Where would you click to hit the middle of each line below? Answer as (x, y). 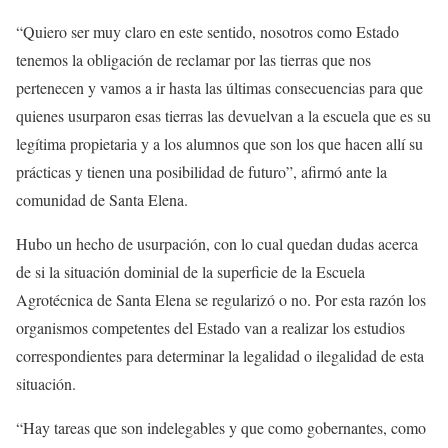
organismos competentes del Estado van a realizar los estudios (210, 327)
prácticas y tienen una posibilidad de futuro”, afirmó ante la (201, 171)
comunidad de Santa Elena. (102, 199)
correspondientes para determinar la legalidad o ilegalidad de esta (220, 355)
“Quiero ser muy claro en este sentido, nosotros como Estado (207, 31)
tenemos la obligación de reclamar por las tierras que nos (193, 59)
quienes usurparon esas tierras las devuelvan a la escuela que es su (223, 115)
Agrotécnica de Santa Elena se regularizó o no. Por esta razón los (221, 299)
